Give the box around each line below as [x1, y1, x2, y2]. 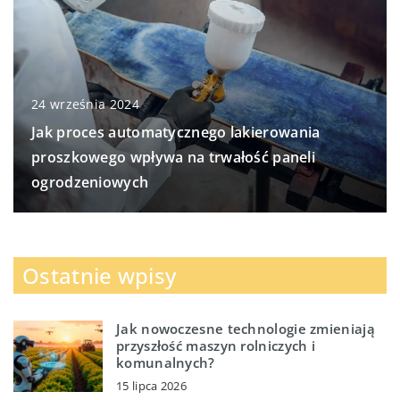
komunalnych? [116, 353, 215, 371]
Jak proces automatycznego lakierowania [31, 121, 321, 142]
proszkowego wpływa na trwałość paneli [31, 146, 316, 167]
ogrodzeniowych [31, 171, 149, 192]
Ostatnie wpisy [22, 260, 177, 290]
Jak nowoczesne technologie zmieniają [116, 319, 375, 337]
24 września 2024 [31, 95, 139, 112]
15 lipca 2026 [116, 377, 187, 394]
